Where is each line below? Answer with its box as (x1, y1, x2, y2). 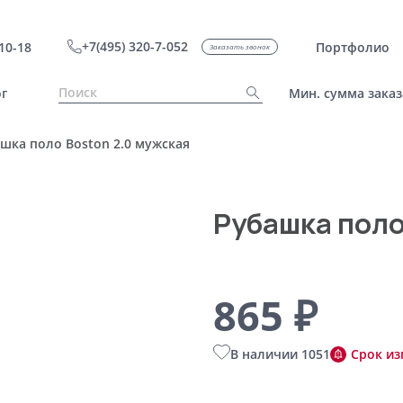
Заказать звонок (209, 41, 270, 51)
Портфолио (315, 38, 390, 56)
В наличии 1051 (229, 345, 330, 363)
